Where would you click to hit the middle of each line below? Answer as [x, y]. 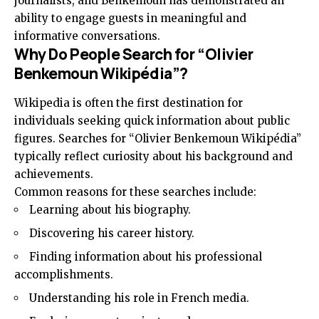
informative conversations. [87, 36]
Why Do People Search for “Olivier [134, 54]
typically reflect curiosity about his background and [153, 156]
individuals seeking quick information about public [152, 120]
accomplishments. [64, 274]
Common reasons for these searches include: [135, 192]
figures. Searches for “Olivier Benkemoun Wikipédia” [158, 138]
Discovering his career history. [112, 233]
